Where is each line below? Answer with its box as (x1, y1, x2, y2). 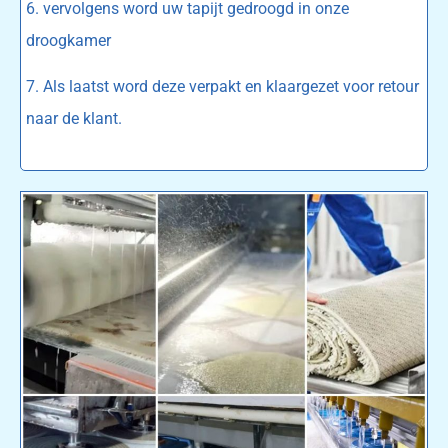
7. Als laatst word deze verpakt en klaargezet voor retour (26, 77, 419, 97)
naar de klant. (26, 109, 122, 129)
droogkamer (26, 30, 111, 50)
